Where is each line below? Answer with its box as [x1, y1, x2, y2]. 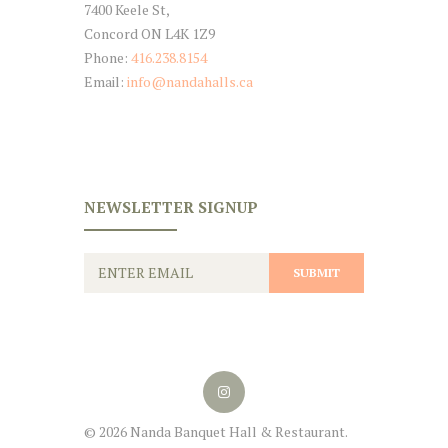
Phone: [84, 48, 131, 68]
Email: [84, 72, 127, 92]
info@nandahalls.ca [127, 72, 253, 92]
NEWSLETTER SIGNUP [84, 196, 258, 217]
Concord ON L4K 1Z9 [84, 24, 215, 44]
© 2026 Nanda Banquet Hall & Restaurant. [84, 422, 347, 442]
